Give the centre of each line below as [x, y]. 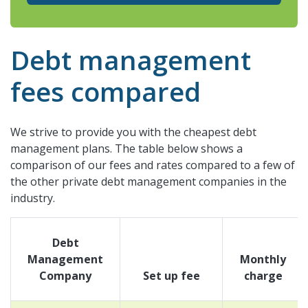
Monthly [263, 259]
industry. [33, 198]
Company [65, 275]
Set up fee [171, 275]
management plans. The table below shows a [126, 148]
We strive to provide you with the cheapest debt [133, 132]
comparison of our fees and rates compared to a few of [153, 165]
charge [263, 275]
